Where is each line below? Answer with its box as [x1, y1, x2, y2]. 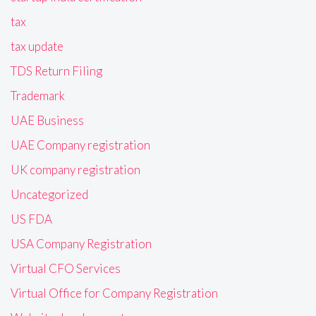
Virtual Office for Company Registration [11, 286, 218, 301]
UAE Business [11, 113, 84, 128]
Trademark [11, 88, 65, 104]
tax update [11, 39, 63, 54]
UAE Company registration [11, 138, 150, 153]
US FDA [11, 212, 52, 227]
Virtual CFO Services [11, 261, 121, 276]
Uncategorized [11, 187, 88, 202]
